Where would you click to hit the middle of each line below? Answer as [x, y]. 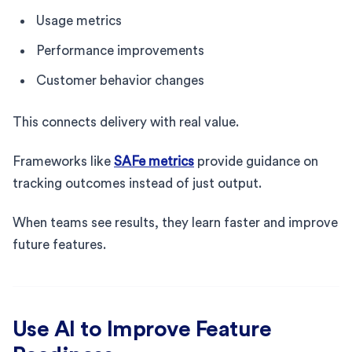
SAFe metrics [154, 161]
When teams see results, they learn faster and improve [175, 222]
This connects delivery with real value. [126, 122]
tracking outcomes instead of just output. [137, 183]
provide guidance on [256, 161]
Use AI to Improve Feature [142, 329]
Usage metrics [79, 20]
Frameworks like [63, 161]
